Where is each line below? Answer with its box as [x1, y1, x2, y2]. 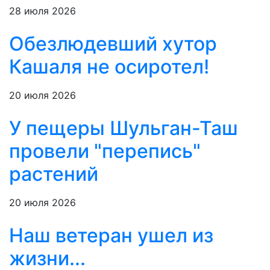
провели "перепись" [9, 139, 201, 163]
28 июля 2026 [9, 5, 76, 17]
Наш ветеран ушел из [9, 224, 213, 248]
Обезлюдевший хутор [9, 32, 217, 56]
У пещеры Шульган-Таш [9, 116, 238, 140]
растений [9, 162, 98, 186]
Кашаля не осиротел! [9, 55, 209, 79]
